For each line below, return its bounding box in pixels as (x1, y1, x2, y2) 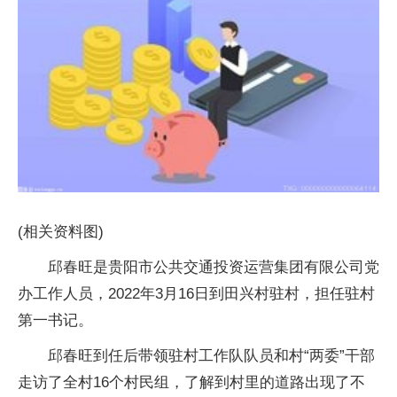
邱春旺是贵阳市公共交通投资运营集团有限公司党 (48, 258, 379, 276)
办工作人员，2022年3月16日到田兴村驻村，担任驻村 (18, 284, 375, 302)
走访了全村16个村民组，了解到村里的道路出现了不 (18, 373, 365, 391)
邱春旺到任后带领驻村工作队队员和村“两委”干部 (48, 346, 375, 364)
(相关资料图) (18, 222, 104, 240)
